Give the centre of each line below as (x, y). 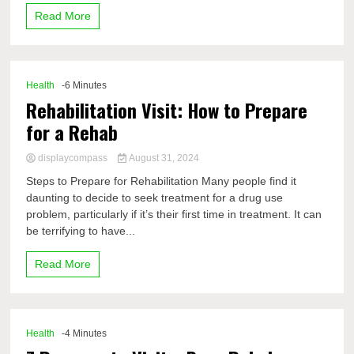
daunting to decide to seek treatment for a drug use (155, 198)
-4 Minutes (85, 333)
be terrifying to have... (81, 231)
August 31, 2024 (162, 158)
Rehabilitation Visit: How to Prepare (167, 110)
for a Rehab (72, 132)
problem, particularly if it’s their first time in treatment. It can (174, 214)
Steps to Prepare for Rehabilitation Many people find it (162, 181)
